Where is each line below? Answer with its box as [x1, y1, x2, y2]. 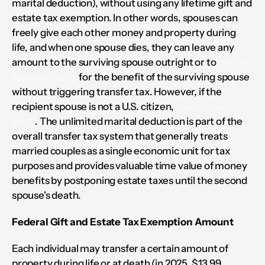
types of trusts [12, 71, 77, 83]
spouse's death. [12, 189, 81, 201]
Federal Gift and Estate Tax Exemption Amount [12, 216, 234, 228]
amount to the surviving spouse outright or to [12, 56, 218, 68]
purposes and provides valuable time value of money [12, 160, 247, 172]
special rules [175, 101, 231, 112]
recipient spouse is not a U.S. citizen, [12, 101, 176, 112]
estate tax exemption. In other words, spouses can [12, 12, 238, 24]
